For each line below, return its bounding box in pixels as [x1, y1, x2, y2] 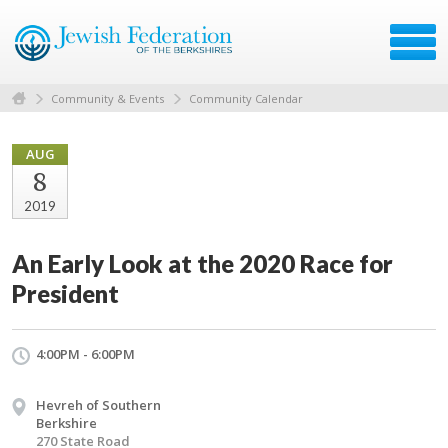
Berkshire [36, 413, 97, 432]
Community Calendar [189, 90, 303, 106]
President [12, 278, 119, 308]
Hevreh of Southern [36, 395, 161, 414]
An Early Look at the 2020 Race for [12, 248, 393, 278]
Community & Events [51, 90, 164, 106]
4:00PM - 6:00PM [36, 344, 135, 363]
